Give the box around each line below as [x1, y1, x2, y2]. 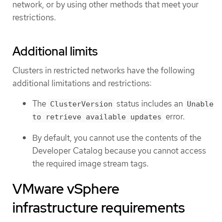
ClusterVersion [50, 100, 112, 109]
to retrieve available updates [32, 112, 162, 122]
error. [164, 111, 185, 122]
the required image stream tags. [32, 158, 149, 169]
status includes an [114, 98, 185, 110]
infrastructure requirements [12, 198, 185, 218]
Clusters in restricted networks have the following [12, 64, 195, 76]
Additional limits [12, 43, 98, 59]
